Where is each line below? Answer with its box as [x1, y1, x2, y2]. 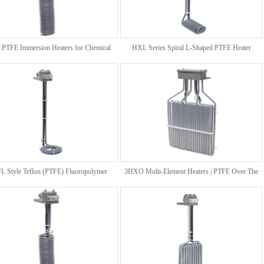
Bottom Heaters [25, 186, 69, 194]
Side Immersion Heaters [157, 186, 225, 194]
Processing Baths [22, 62, 71, 71]
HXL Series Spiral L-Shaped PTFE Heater [131, 44, 251, 52]
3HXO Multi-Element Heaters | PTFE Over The [124, 167, 258, 176]
